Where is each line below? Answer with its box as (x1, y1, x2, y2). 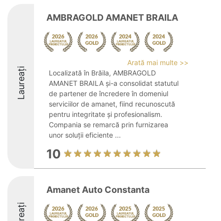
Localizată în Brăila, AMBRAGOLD (49, 69, 156, 77)
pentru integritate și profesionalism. (49, 110, 162, 118)
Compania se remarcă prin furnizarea (49, 120, 168, 129)
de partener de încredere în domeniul (49, 89, 168, 98)
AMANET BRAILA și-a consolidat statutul (49, 79, 179, 87)
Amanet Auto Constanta (46, 184, 149, 195)
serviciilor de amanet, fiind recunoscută (49, 100, 175, 108)
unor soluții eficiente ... (49, 131, 121, 139)
